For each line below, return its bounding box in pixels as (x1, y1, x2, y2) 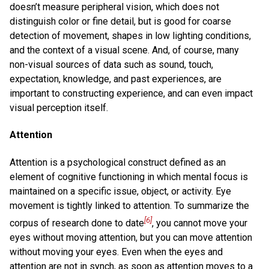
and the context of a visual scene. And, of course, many (10, 44, 239, 56)
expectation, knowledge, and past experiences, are (10, 73, 222, 85)
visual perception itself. (10, 102, 108, 114)
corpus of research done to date (10, 217, 144, 229)
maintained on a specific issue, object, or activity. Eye (10, 185, 231, 197)
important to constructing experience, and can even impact (10, 88, 253, 100)
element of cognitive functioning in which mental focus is (10, 171, 248, 183)
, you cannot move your (152, 217, 247, 229)
